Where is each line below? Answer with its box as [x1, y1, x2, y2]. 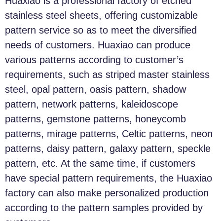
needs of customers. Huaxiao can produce [5, 39, 190, 50]
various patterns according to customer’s [5, 54, 184, 65]
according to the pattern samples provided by [5, 202, 203, 213]
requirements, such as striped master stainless [5, 69, 210, 80]
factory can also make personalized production [5, 187, 209, 198]
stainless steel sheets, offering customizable [5, 9, 198, 21]
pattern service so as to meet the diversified [5, 24, 197, 36]
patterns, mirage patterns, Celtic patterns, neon [5, 128, 213, 139]
